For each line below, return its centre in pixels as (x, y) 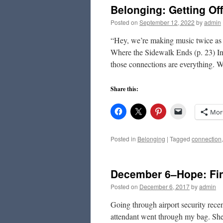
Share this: (124, 89)
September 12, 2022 (167, 22)
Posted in (123, 139)
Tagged (180, 139)
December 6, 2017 (165, 186)
